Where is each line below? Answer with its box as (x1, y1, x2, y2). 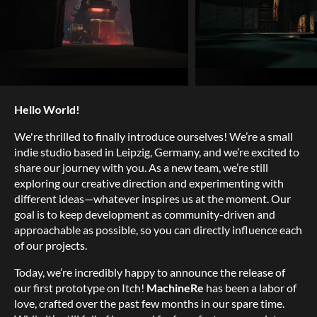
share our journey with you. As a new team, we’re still (14, 160, 268, 174)
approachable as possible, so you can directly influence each (14, 222, 302, 236)
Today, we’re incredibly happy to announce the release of (14, 265, 285, 279)
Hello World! (14, 102, 80, 116)
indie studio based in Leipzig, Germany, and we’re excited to (14, 144, 299, 158)
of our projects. (14, 238, 87, 252)
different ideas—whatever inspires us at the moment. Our (14, 191, 291, 205)
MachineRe (146, 280, 206, 294)
